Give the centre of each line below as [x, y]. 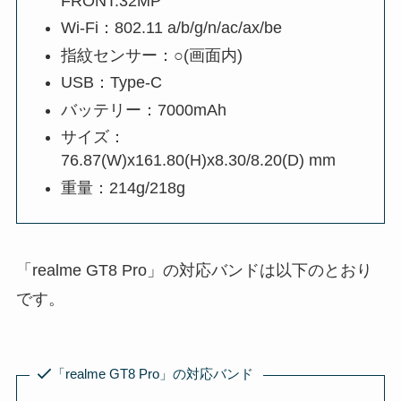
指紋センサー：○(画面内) [152, 55]
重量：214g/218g [124, 188]
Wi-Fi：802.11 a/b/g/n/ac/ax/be [172, 28]
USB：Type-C [112, 83]
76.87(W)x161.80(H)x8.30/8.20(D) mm [199, 161]
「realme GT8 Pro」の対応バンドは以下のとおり [194, 271]
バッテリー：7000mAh [144, 110]
